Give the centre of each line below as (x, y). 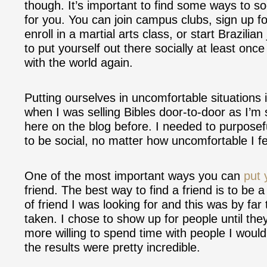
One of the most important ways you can (134, 176)
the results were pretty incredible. (112, 247)
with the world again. (79, 62)
